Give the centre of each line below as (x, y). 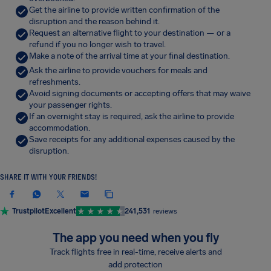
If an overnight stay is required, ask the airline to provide (132, 116)
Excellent (60, 211)
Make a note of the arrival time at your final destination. (129, 56)
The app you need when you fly (135, 238)
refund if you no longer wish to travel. (97, 44)
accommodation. (60, 128)
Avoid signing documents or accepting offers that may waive (140, 93)
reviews (165, 211)
